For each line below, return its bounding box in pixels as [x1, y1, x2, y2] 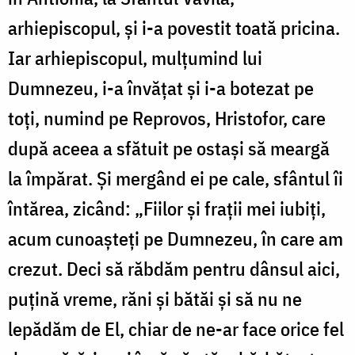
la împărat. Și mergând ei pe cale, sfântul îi [8, 165, 343, 191]
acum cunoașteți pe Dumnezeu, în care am [8, 225, 343, 251]
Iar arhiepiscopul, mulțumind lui [8, 44, 262, 71]
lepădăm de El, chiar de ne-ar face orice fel [8, 315, 344, 342]
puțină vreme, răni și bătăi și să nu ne [8, 285, 302, 311]
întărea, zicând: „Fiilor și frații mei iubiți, [8, 195, 326, 221]
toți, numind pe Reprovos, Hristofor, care [8, 105, 326, 131]
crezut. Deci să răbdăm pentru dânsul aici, [8, 255, 340, 281]
